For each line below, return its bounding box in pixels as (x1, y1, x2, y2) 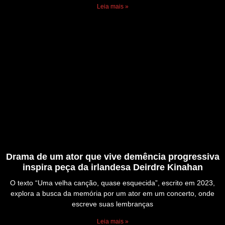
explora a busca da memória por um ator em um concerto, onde (11, 189, 214, 198)
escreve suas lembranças (72, 200, 153, 208)
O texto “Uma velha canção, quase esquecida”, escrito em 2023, (10, 179, 215, 187)
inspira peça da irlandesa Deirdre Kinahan (22, 162, 203, 173)
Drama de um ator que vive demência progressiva (6, 152, 219, 162)
